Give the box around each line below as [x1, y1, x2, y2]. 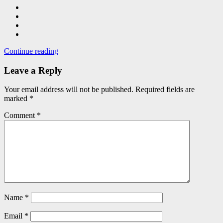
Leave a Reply [4, 65, 62, 76]
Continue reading [4, 46, 58, 55]
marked [4, 94, 29, 103]
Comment [4, 111, 37, 120]
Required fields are [135, 85, 195, 94]
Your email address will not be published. [4, 85, 133, 94]
